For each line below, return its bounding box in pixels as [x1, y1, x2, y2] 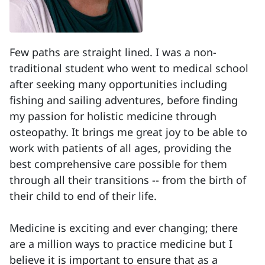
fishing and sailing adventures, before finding [9, 93, 238, 107]
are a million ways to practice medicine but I [9, 237, 232, 251]
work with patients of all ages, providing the [9, 141, 231, 155]
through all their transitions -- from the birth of [9, 173, 246, 187]
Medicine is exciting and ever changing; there [9, 221, 238, 235]
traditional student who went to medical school [9, 61, 248, 75]
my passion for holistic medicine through [9, 109, 216, 123]
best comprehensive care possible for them [9, 157, 227, 171]
